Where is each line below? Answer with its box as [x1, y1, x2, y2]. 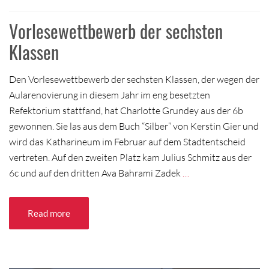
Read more [28, 207, 70, 219]
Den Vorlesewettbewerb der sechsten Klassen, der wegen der [9, 73, 259, 85]
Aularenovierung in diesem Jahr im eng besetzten [9, 88, 210, 101]
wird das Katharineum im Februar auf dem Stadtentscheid [9, 135, 246, 148]
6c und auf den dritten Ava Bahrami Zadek [9, 166, 183, 179]
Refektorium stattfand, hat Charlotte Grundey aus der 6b [9, 104, 243, 116]
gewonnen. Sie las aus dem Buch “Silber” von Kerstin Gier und [9, 119, 259, 132]
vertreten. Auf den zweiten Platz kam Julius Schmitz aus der [9, 151, 252, 163]
